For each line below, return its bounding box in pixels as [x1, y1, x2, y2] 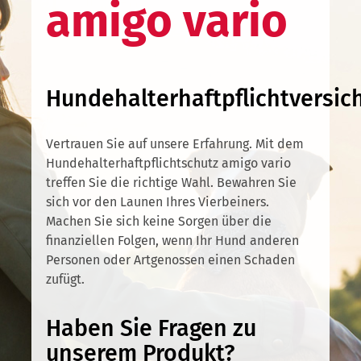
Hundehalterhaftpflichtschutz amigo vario [46, 155, 292, 171]
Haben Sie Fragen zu [46, 313, 257, 342]
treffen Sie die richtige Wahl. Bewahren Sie [46, 174, 297, 190]
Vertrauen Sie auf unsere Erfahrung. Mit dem [46, 135, 305, 151]
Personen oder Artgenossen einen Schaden [46, 251, 296, 268]
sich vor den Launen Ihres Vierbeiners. [46, 193, 270, 210]
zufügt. [46, 271, 85, 287]
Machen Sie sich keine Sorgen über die [46, 213, 272, 229]
